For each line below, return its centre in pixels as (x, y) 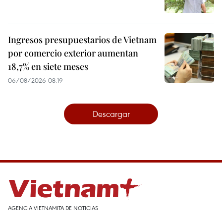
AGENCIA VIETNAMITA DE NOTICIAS (53, 208)
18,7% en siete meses (48, 66)
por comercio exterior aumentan (73, 53)
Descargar (111, 114)
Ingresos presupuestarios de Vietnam (82, 40)
